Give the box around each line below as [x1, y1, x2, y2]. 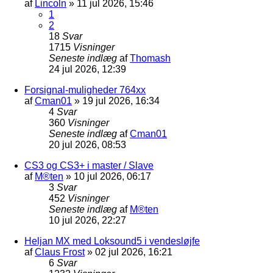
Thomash [130, 52, 171, 63]
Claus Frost [35, 246, 85, 257]
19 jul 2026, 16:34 [82, 95, 160, 106]
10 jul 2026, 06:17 [74, 171, 151, 182]
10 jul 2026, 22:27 [49, 214, 126, 225]
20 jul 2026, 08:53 [49, 139, 126, 150]
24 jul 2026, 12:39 [49, 63, 126, 74]
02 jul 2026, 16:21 [95, 246, 172, 257]
